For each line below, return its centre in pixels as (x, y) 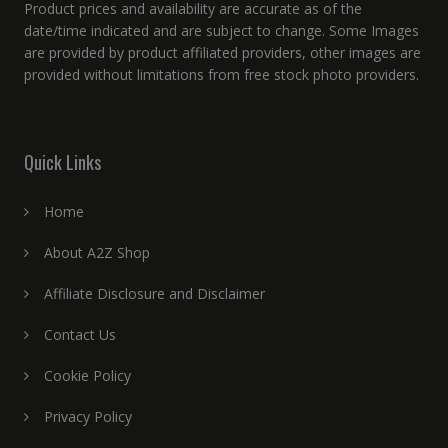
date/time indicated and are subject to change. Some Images (221, 31)
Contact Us (79, 335)
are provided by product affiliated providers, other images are (222, 53)
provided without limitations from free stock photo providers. (221, 75)
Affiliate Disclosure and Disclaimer (154, 294)
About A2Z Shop (96, 253)
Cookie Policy (87, 376)
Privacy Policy (87, 417)
